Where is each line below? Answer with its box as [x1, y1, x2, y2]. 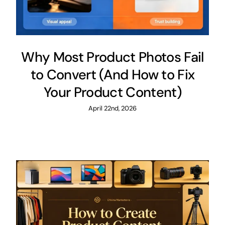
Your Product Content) [43, 83, 182, 101]
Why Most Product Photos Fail [21, 48, 204, 66]
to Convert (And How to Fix [30, 65, 195, 83]
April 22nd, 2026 [88, 103, 137, 113]
